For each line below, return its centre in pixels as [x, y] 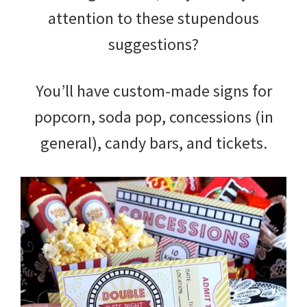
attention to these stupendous [153, 18]
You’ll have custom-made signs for [153, 90]
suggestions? [153, 44]
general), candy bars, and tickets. [153, 143]
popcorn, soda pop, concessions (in [153, 116]
